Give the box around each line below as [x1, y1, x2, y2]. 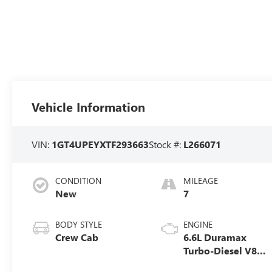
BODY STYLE [55, 218, 103, 230]
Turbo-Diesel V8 [183, 243, 257, 257]
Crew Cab [55, 230, 99, 243]
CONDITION [55, 174, 102, 186]
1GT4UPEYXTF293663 [52, 137, 149, 151]
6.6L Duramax [183, 230, 247, 243]
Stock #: [149, 137, 184, 151]
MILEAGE [183, 174, 219, 186]
